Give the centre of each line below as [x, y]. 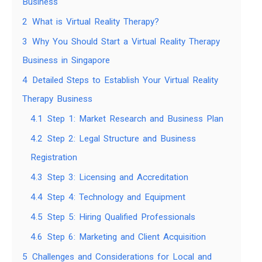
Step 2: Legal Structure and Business [122, 139]
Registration [54, 158]
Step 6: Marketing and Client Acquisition [127, 237]
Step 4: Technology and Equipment [116, 197]
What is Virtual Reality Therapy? [96, 22]
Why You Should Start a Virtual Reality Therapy [126, 42]
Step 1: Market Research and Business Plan [135, 119]
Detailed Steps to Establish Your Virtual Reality [125, 80]
